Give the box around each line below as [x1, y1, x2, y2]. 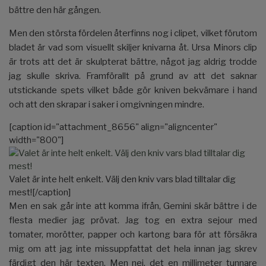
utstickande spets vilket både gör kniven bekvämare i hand [9, 84, 257, 96]
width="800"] [9, 134, 64, 145]
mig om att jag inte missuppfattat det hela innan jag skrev [9, 243, 257, 254]
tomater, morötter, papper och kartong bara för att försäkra [9, 229, 257, 240]
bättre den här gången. [9, 4, 101, 15]
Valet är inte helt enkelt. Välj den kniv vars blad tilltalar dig [9, 173, 236, 185]
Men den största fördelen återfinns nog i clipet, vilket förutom [9, 27, 257, 39]
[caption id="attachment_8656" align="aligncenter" [9, 121, 217, 132]
